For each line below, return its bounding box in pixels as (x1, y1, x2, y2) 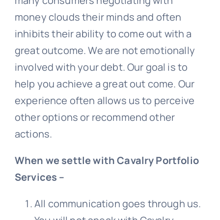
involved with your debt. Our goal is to (14, 60, 188, 74)
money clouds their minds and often (14, 10, 182, 24)
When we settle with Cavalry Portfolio (14, 154, 199, 167)
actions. (14, 127, 53, 141)
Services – (14, 170, 67, 184)
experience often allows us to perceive (14, 94, 195, 108)
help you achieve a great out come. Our (14, 77, 195, 91)
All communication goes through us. (34, 197, 201, 211)
